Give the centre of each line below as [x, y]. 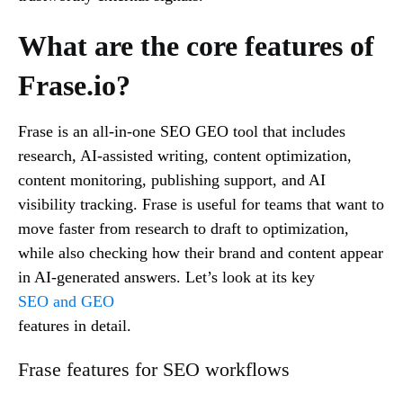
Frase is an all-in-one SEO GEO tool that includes [182, 132]
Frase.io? [74, 86]
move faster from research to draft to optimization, [184, 229]
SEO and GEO [66, 302]
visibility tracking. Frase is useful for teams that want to [201, 205]
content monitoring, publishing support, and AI [172, 180]
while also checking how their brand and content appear [201, 253]
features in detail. [77, 326]
